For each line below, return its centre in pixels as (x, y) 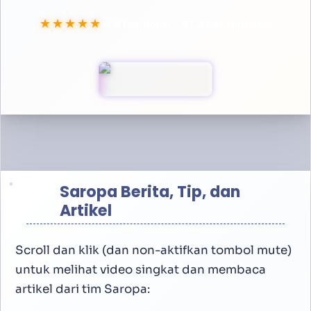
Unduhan (252, 24)
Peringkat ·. (147, 24)
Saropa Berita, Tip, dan (150, 192)
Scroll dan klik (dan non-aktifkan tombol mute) (153, 250)
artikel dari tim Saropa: (83, 289)
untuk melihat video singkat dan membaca (141, 269)
